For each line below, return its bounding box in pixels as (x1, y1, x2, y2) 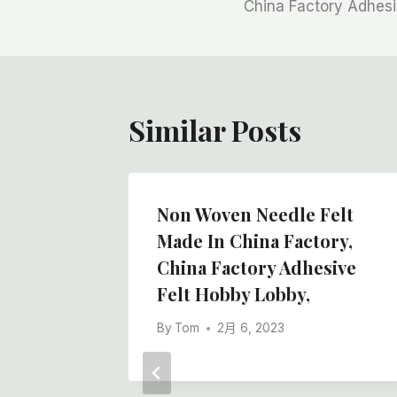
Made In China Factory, (157, 228, 353, 253)
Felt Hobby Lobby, (157, 281, 310, 306)
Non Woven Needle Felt (157, 201, 354, 226)
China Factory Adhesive (157, 254, 356, 279)
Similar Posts (128, 110, 301, 149)
